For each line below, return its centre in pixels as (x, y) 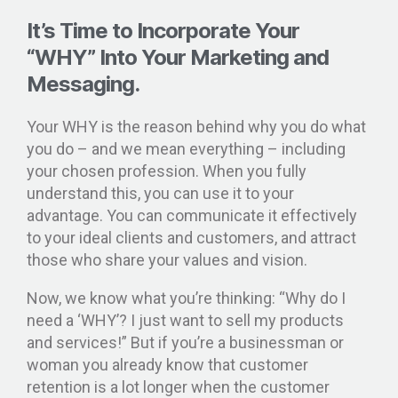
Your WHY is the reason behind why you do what (196, 126)
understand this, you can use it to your (160, 193)
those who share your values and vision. (169, 259)
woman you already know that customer (167, 364)
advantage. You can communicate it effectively (192, 215)
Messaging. (84, 84)
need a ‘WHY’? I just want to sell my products (185, 320)
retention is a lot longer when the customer (178, 386)
